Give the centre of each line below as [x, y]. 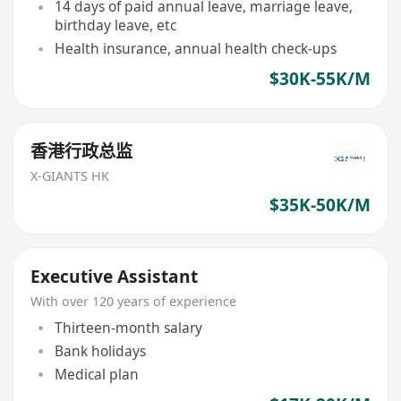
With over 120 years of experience [134, 302]
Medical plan [96, 375]
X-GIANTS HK [70, 175]
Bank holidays [100, 350]
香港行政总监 [82, 152]
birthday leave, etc [115, 26]
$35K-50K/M [320, 205]
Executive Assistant [115, 277]
